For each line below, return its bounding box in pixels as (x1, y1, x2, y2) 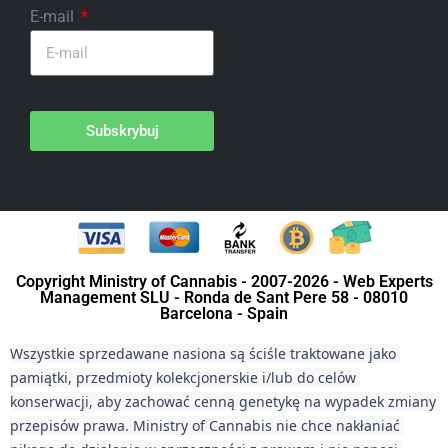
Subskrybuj (85, 121, 159, 140)
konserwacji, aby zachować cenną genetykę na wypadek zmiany (10, 392, 436, 411)
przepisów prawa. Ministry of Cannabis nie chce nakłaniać (10, 416, 400, 435)
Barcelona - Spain (160, 304, 288, 323)
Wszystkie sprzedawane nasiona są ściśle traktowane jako (10, 344, 396, 363)
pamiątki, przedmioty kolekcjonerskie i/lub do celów (10, 368, 356, 387)
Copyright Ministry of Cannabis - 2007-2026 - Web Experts (15, 272, 433, 291)
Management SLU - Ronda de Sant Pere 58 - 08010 (40, 288, 408, 307)
